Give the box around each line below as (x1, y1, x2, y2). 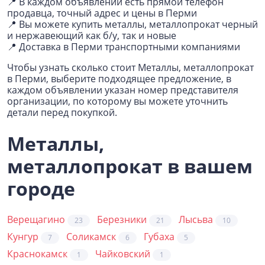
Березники (97, 213, 149, 226)
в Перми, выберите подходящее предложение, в (7, 72, 231, 85)
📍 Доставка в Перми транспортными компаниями (7, 40, 240, 53)
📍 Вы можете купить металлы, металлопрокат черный (7, 18, 258, 31)
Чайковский (95, 247, 153, 260)
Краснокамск (7, 247, 70, 260)
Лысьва (179, 213, 215, 226)
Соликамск (66, 230, 118, 243)
